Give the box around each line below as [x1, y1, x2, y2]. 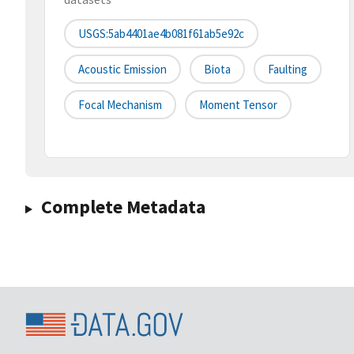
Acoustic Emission [78, 62, 167, 77]
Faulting [268, 62, 307, 77]
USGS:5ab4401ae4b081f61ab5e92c [78, 26, 244, 42]
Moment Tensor [199, 97, 277, 113]
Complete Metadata [40, 194, 205, 220]
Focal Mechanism [78, 97, 162, 113]
